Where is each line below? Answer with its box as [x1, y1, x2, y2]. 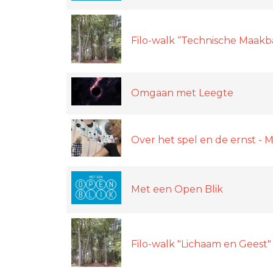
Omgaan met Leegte [131, 87, 233, 99]
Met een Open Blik [131, 183, 223, 195]
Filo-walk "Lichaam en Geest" [131, 238, 271, 250]
